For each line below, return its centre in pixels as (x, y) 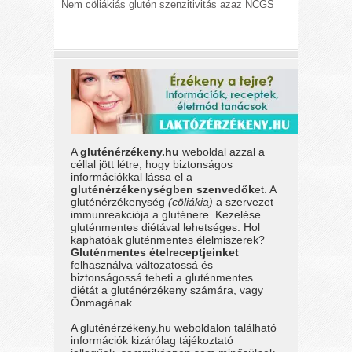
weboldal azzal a (222, 151)
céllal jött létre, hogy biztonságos (152, 164)
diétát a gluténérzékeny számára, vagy (167, 290)
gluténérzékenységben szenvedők (163, 189)
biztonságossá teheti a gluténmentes (162, 277)
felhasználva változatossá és (142, 264)
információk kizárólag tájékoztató (152, 341)
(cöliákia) (191, 202)
